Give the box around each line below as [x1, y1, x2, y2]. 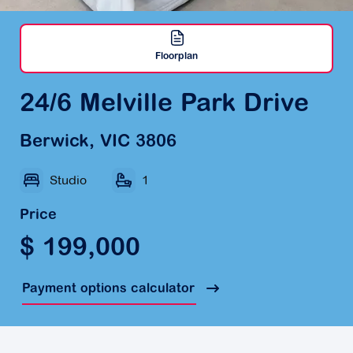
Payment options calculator [22, 283, 199, 296]
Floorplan [155, 52, 198, 62]
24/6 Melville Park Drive [20, 92, 309, 118]
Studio [50, 173, 87, 188]
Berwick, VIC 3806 [20, 134, 176, 152]
